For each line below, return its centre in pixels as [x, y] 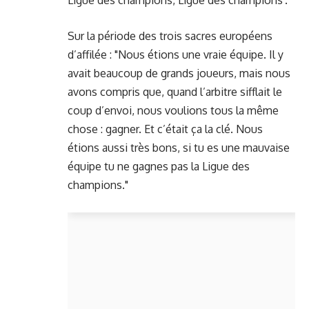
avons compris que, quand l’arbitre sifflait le [175, 92]
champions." [98, 185]
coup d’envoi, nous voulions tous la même [173, 110]
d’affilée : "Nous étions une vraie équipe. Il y [176, 54]
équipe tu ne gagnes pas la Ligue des [159, 166]
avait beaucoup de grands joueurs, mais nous [179, 73]
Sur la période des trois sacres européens [170, 36]
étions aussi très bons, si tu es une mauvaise [179, 148]
